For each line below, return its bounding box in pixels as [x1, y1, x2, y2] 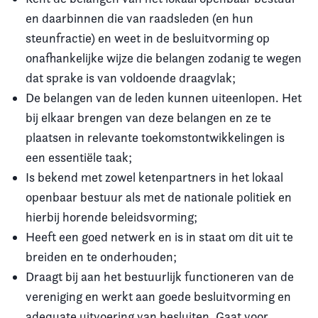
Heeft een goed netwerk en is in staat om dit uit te [26, 229, 293, 244]
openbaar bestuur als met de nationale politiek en [26, 189, 292, 204]
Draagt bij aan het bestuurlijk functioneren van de [26, 268, 294, 284]
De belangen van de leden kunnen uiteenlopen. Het [26, 89, 302, 105]
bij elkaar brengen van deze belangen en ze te [26, 109, 271, 125]
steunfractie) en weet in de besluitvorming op [26, 30, 270, 45]
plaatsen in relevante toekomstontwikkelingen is [26, 129, 285, 145]
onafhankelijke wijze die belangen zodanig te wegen [26, 50, 302, 65]
